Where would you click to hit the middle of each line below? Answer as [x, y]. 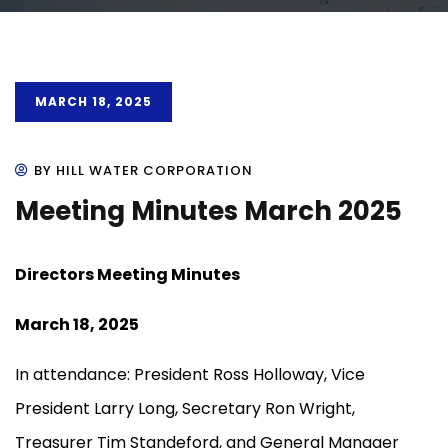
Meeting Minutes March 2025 [208, 211]
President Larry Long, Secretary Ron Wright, [185, 409]
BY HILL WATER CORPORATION [143, 171]
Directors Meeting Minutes [127, 275]
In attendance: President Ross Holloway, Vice [190, 375]
